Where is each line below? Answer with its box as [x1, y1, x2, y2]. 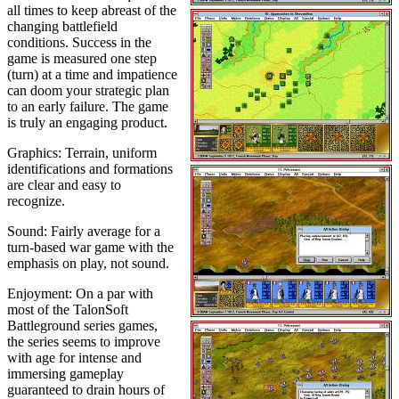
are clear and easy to [7, 177, 121, 192]
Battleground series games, [7, 318, 158, 333]
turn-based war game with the [7, 240, 174, 255]
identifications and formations [7, 161, 173, 176]
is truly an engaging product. [7, 115, 167, 130]
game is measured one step [7, 51, 157, 66]
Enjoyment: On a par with [7, 286, 153, 301]
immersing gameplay [7, 366, 124, 381]
